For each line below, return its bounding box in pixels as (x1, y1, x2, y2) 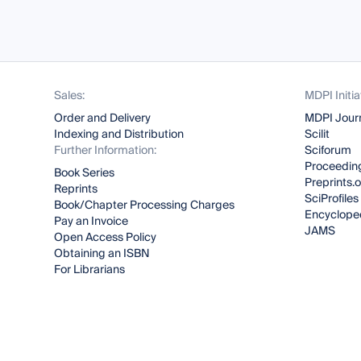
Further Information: (54, 141, 157, 160)
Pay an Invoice (54, 212, 129, 231)
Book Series (54, 164, 115, 183)
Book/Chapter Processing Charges (54, 196, 235, 215)
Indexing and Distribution (54, 125, 185, 144)
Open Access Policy (54, 228, 157, 247)
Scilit (304, 125, 330, 144)
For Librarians (54, 260, 126, 280)
